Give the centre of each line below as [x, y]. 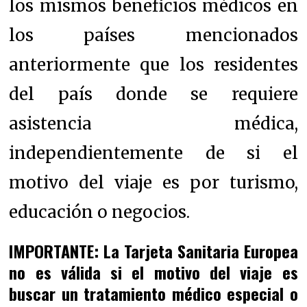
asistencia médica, [153, 123]
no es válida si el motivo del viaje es [153, 272]
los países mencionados [153, 35]
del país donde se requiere [153, 94]
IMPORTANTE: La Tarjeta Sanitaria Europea [153, 250]
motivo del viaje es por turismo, [153, 182]
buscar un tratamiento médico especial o [153, 293]
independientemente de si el [153, 153]
